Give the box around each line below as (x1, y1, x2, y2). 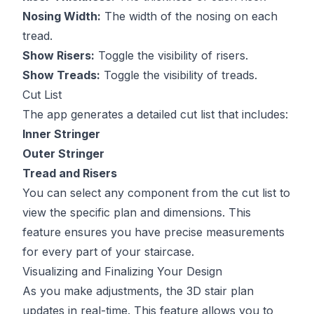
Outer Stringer (22, 146, 104, 161)
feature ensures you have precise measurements (22, 224, 285, 239)
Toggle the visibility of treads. (100, 67, 257, 82)
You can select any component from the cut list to (22, 185, 290, 200)
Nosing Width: (22, 8, 101, 23)
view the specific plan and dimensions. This (22, 205, 251, 219)
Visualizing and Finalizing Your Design (22, 264, 222, 278)
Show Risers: (22, 48, 95, 62)
